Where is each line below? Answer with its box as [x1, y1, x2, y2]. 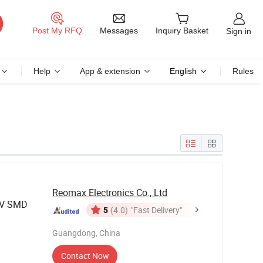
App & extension [80, 66, 140, 76]
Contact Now [60, 250, 109, 261]
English [170, 66, 197, 76]
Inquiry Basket [156, 26, 208, 36]
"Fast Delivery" [131, 204, 183, 215]
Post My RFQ [32, 26, 82, 36]
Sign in [226, 26, 251, 36]
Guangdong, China [52, 227, 121, 238]
